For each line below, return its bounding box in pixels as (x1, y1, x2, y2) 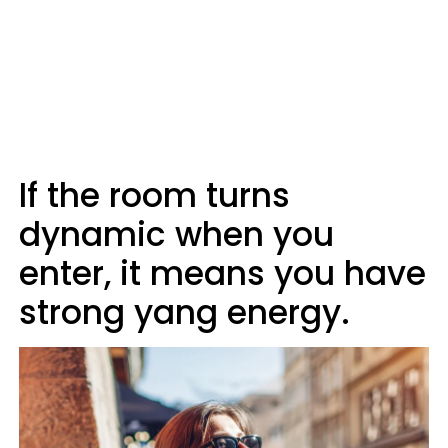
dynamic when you (19, 211, 334, 258)
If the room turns (19, 172, 290, 219)
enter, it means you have (19, 250, 426, 297)
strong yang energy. (19, 289, 350, 336)
